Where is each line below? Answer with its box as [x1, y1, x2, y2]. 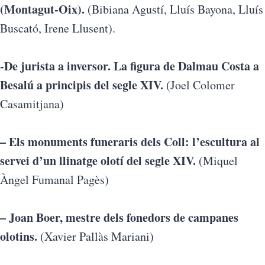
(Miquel [196, 153, 238, 169]
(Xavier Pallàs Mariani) [40, 228, 154, 244]
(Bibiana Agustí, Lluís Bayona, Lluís [85, 1, 263, 17]
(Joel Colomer [163, 77, 235, 93]
